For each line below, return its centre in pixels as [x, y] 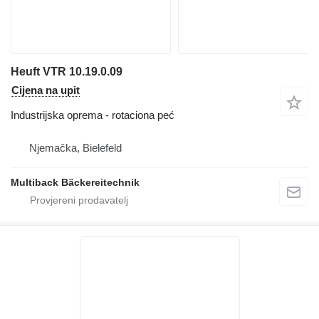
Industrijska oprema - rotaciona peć [93, 115]
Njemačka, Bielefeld [75, 147]
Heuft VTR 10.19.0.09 [67, 71]
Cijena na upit [46, 90]
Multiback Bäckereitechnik [75, 182]
